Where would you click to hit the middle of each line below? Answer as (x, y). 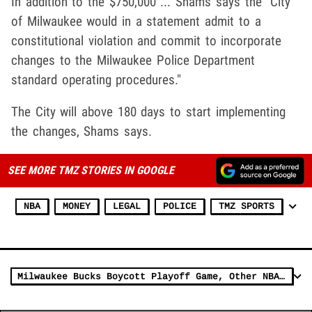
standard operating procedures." (96, 80)
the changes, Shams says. (82, 132)
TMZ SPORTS (247, 207)
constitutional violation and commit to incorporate (147, 41)
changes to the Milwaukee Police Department (133, 61)
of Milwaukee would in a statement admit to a (136, 22)
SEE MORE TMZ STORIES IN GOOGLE (91, 171)
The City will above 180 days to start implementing (148, 112)
